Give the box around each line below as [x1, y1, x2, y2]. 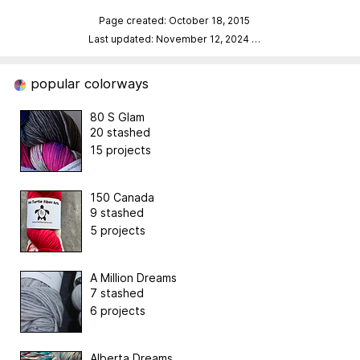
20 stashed [90, 125, 150, 140]
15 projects [90, 143, 151, 157]
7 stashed [90, 286, 144, 301]
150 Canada [90, 190, 154, 205]
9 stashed [90, 206, 144, 220]
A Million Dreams [90, 271, 177, 285]
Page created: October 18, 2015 [99, 14, 250, 27]
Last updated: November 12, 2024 [88, 33, 252, 46]
